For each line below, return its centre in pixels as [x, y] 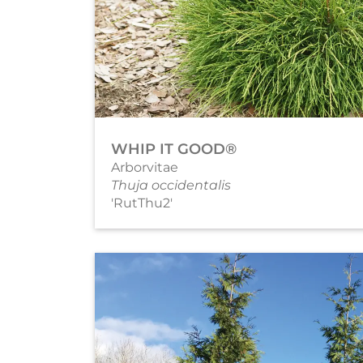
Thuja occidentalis [171, 185]
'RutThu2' [142, 203]
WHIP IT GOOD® [174, 149]
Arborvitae [145, 167]
